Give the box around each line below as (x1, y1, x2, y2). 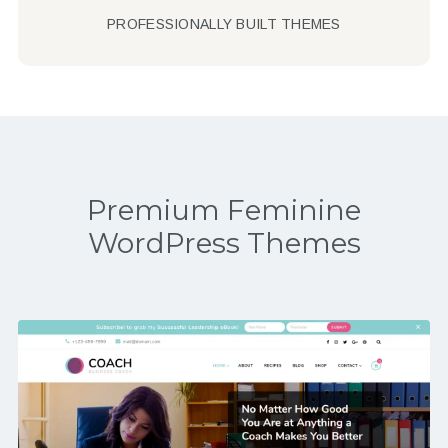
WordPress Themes (87, 226, 361, 261)
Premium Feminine (87, 193, 361, 228)
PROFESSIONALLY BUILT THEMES (107, 16, 341, 33)
